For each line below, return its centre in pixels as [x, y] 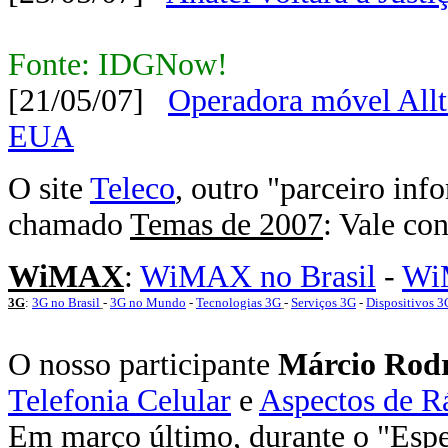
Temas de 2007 [226, 224]
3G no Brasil [66, 302]
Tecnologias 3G [238, 302]
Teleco [132, 188]
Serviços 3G [323, 302]
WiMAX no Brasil [258, 276]
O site [49, 188]
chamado [69, 224]
